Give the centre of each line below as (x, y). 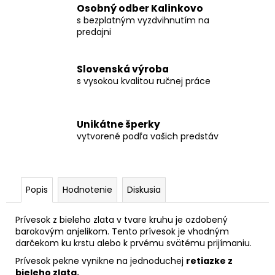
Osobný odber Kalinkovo (140, 8)
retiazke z (209, 261)
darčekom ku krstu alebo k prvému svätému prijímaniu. (135, 243)
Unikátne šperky (118, 125)
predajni (94, 32)
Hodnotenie (87, 189)
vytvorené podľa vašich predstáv (148, 137)
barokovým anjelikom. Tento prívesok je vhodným (122, 231)
